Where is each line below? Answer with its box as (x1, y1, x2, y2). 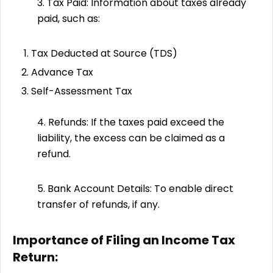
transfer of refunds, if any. (37, 197, 160, 211)
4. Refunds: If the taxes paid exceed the (37, 115, 224, 129)
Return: (13, 248, 58, 266)
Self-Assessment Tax (31, 83, 132, 98)
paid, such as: (37, 11, 100, 26)
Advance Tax (31, 65, 93, 79)
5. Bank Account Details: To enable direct (37, 181, 233, 196)
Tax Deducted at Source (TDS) (31, 46, 177, 60)
